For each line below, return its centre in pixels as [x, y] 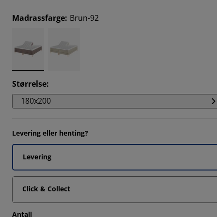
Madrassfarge [39, 18]
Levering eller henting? [50, 133]
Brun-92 [84, 18]
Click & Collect [46, 188]
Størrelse [29, 84]
